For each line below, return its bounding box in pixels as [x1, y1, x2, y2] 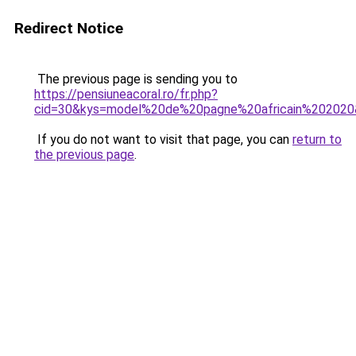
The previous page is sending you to [34, 72, 238, 87]
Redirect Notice [14, 19, 123, 37]
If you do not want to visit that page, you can [34, 132, 292, 147]
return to [292, 132, 342, 147]
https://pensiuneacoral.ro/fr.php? [34, 87, 218, 102]
